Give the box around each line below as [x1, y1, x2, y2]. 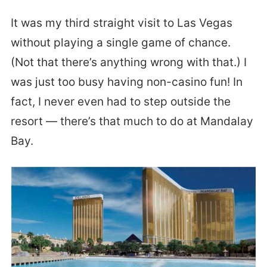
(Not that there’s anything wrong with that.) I [10, 55, 247, 69]
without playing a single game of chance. [10, 35, 231, 49]
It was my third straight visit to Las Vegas [10, 15, 232, 30]
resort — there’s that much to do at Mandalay [10, 114, 253, 128]
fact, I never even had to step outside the [10, 94, 231, 108]
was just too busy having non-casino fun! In [10, 74, 243, 89]
